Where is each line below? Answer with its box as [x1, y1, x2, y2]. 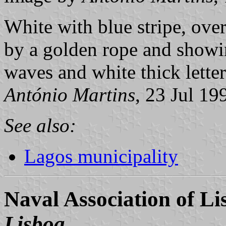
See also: [4, 115, 76, 137]
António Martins [4, 84, 135, 106]
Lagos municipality [24, 145, 178, 167]
